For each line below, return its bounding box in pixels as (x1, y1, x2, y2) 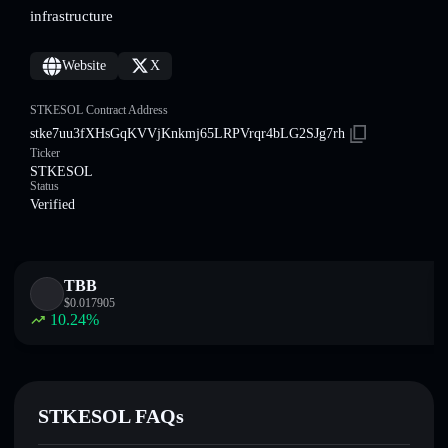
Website (62, 58, 106, 73)
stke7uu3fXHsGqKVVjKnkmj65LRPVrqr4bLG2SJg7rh (30, 126, 345, 141)
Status (30, 179, 59, 193)
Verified (30, 197, 75, 212)
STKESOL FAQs (38, 405, 184, 427)
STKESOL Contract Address (30, 103, 168, 117)
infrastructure (30, 8, 113, 24)
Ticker (30, 146, 60, 160)
